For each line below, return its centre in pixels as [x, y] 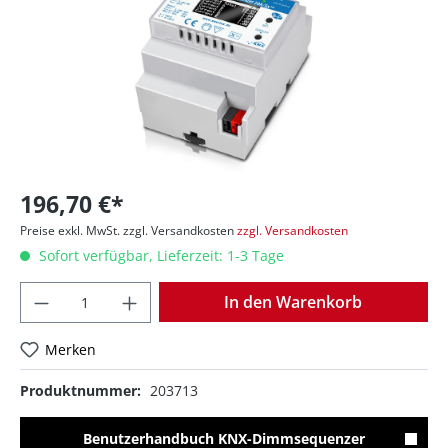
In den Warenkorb [293, 302]
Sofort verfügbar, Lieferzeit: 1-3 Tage [159, 256]
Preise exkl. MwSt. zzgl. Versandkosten [127, 231]
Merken [71, 350]
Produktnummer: [80, 391]
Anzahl [171, 292]
